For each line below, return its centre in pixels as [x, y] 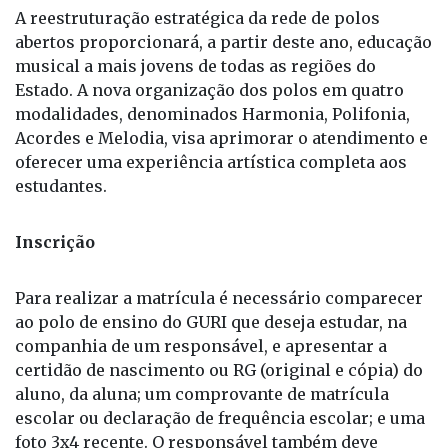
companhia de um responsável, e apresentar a [201, 312]
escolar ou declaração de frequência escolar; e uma [220, 384]
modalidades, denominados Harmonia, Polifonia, [212, 80]
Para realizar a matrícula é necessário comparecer [219, 264]
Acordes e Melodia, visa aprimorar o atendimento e [221, 104]
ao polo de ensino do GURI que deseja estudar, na [211, 288]
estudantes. [61, 152]
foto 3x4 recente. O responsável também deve [196, 408]
